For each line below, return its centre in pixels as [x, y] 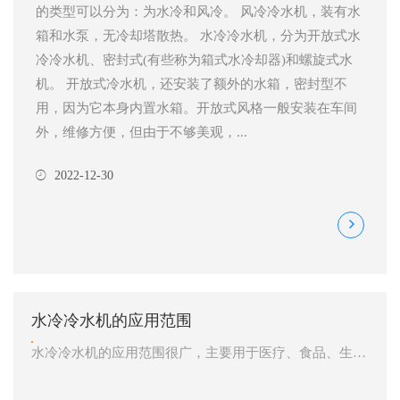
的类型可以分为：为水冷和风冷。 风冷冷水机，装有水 [198, 11]
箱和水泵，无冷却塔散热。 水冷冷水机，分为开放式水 [198, 35]
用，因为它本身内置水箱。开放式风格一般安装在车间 [196, 108]
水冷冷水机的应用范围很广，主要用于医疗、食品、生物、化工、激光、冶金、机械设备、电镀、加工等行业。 [359, 352]
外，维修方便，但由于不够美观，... [142, 132]
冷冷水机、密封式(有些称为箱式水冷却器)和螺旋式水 [194, 59]
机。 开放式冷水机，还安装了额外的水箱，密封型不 [192, 83]
